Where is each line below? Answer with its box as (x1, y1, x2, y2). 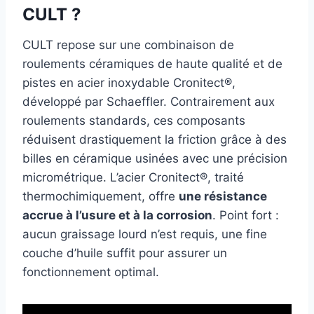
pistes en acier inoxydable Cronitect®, (22, 75, 235, 90)
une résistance (179, 189, 267, 203)
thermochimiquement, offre (22, 189, 179, 203)
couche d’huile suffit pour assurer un (22, 245, 227, 260)
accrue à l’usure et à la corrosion (22, 207, 212, 222)
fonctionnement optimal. (22, 264, 159, 279)
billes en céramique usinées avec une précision (22, 151, 287, 165)
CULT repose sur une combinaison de (22, 37, 234, 52)
